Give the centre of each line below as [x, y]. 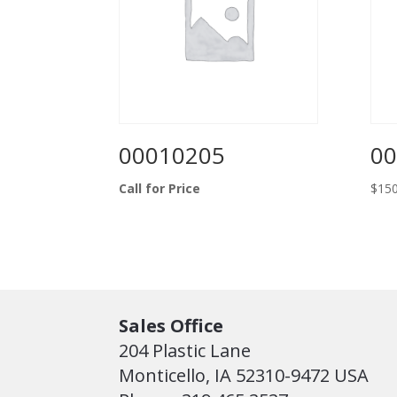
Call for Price [160, 189]
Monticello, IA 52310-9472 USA [244, 376]
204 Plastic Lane [185, 351]
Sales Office [171, 326]
